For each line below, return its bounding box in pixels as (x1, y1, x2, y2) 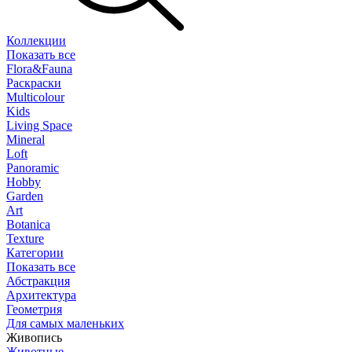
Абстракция (6, 274, 70, 288)
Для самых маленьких (6, 317, 124, 330)
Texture (6, 232, 44, 245)
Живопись (6, 331, 62, 344)
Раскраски (6, 76, 61, 90)
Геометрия (6, 302, 62, 316)
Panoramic (6, 161, 59, 174)
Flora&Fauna (6, 62, 72, 75)
